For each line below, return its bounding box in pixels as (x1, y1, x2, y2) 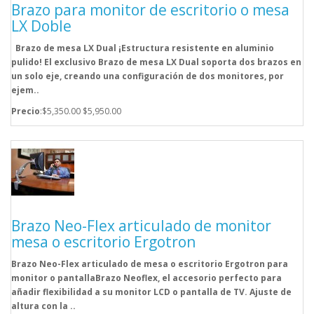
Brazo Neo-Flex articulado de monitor (11, 216, 271, 236)
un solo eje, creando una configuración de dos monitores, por (11, 70, 284, 83)
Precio (11, 105, 40, 118)
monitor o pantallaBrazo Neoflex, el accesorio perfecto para (11, 272, 282, 285)
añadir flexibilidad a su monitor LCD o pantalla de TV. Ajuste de (11, 286, 292, 299)
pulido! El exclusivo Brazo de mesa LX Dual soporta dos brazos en (11, 56, 301, 69)
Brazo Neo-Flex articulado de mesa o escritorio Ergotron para (11, 258, 288, 271)
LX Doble (11, 16, 71, 36)
